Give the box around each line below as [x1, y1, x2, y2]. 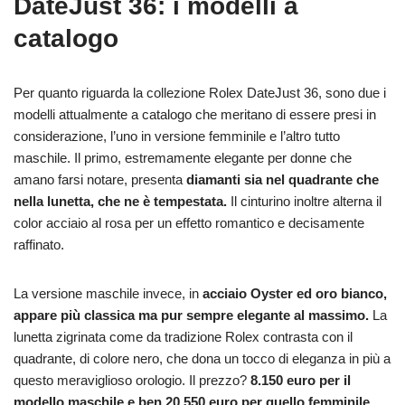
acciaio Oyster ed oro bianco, [199, 285, 387, 301]
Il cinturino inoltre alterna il [227, 193, 381, 209]
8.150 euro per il [250, 372, 351, 388]
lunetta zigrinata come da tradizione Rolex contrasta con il [14, 328, 353, 344]
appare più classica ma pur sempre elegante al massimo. [14, 306, 369, 323]
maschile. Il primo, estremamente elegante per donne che [14, 149, 352, 165]
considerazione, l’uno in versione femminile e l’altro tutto [14, 127, 340, 144]
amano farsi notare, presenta [14, 171, 186, 187]
